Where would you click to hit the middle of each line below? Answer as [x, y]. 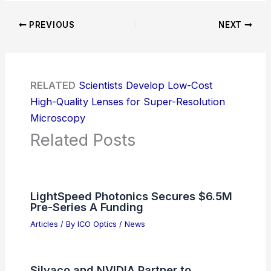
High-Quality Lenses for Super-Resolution [127, 101]
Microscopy [57, 118]
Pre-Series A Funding [87, 207]
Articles [44, 224]
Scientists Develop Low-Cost [145, 85]
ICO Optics [98, 224]
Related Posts [83, 139]
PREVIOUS [51, 24]
